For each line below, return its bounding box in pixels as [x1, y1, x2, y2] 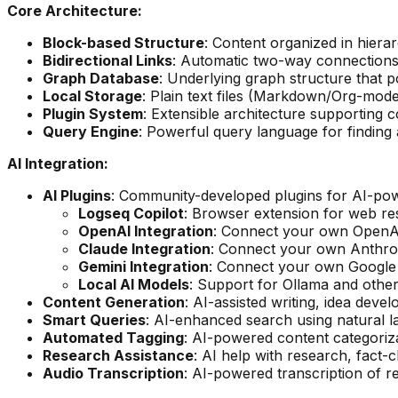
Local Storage [43, 87, 142, 106]
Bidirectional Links [43, 52, 172, 70]
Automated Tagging [43, 329, 184, 347]
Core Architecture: [7, 2, 142, 20]
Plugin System [43, 105, 143, 123]
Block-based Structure [43, 34, 204, 52]
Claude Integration [78, 240, 211, 259]
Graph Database [43, 69, 159, 88]
